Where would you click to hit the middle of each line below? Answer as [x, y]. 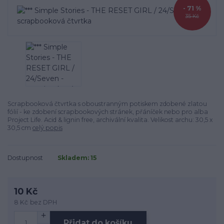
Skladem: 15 [78, 158]
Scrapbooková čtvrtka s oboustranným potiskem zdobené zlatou [107, 103]
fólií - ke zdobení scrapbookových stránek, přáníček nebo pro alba [108, 111]
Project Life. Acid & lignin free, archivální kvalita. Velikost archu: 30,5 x [110, 119]
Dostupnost [25, 158]
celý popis [47, 127]
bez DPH [44, 202]
